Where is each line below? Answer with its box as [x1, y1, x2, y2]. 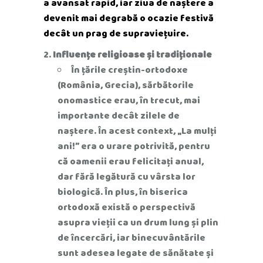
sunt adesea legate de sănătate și [58, 246, 214, 259]
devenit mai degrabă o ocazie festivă [43, 11, 214, 25]
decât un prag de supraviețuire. [43, 26, 188, 40]
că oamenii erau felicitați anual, [58, 154, 204, 168]
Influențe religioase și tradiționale [53, 48, 212, 61]
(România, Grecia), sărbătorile [58, 78, 194, 92]
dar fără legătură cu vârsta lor [58, 170, 195, 183]
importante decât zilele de [58, 109, 180, 122]
